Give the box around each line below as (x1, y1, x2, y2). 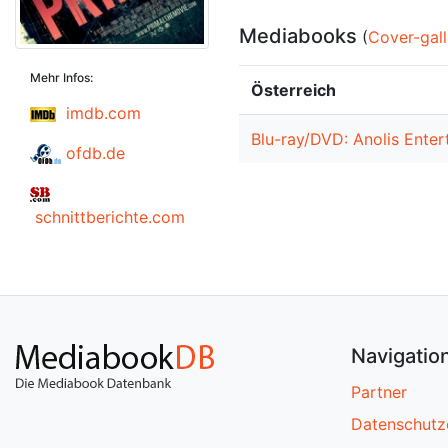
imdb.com (66, 102, 141, 123)
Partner (351, 382, 407, 402)
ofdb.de (66, 142, 125, 163)
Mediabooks (239, 24, 357, 48)
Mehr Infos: (30, 69, 93, 85)
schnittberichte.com (35, 206, 185, 227)
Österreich (251, 80, 336, 100)
